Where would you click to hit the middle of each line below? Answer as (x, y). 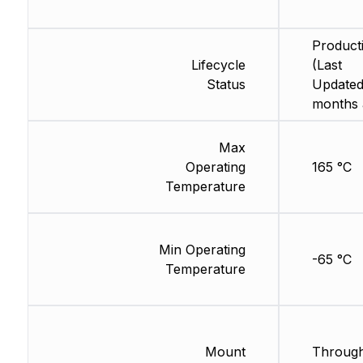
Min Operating (202, 250)
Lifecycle (218, 65)
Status (226, 85)
